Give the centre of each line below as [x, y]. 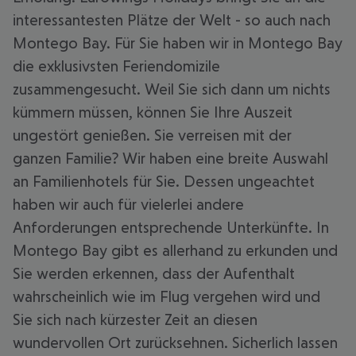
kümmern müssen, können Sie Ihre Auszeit [153, 112]
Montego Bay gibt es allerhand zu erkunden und [175, 250]
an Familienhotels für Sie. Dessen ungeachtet [164, 181]
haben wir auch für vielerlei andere [128, 204]
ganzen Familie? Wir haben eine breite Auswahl [170, 158]
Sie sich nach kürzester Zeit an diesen [135, 319]
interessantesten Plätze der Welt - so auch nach [172, 20]
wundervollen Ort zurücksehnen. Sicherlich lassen [175, 342]
